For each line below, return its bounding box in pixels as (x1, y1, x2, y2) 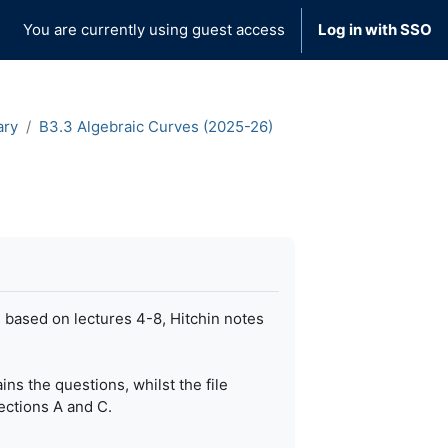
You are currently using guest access (23, 20, 285, 39)
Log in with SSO (318, 20, 432, 39)
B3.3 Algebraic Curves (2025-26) (38, 117, 273, 136)
